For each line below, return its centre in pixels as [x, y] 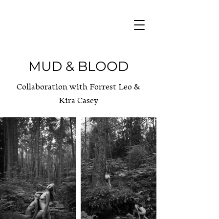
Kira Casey [78, 100]
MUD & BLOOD [78, 66]
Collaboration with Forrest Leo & [78, 87]
